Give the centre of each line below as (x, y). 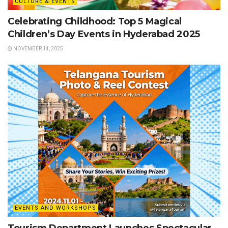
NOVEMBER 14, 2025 (38, 49)
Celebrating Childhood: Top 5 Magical (95, 22)
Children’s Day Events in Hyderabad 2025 (104, 34)
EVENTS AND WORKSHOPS (55, 208)
